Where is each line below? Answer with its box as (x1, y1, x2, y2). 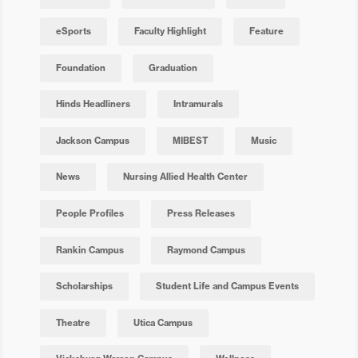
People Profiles (55, 207, 124, 219)
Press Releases (166, 207, 235, 219)
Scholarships (55, 280, 113, 292)
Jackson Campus (55, 134, 129, 146)
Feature (249, 25, 284, 37)
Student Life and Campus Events (155, 280, 299, 292)
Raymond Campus (166, 244, 245, 256)
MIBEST (172, 134, 208, 146)
